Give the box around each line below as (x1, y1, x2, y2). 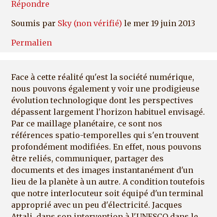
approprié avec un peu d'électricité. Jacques (11, 200, 182, 210)
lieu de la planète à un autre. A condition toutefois (11, 176, 205, 186)
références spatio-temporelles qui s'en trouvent (11, 130, 199, 140)
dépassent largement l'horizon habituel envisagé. (11, 107, 205, 117)
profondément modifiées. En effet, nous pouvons (11, 141, 201, 152)
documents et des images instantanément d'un (11, 165, 193, 175)
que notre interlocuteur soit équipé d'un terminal (11, 188, 203, 198)
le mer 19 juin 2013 (122, 18, 195, 29)
